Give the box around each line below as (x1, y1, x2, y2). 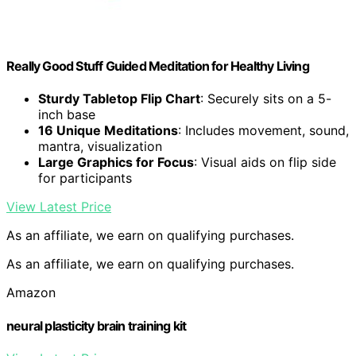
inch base (38, 106, 95, 123)
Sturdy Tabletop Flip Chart (38, 91, 200, 107)
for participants (38, 170, 132, 187)
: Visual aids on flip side (194, 154, 336, 171)
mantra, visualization (38, 138, 162, 155)
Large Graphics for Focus (38, 154, 194, 171)
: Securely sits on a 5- (200, 91, 331, 107)
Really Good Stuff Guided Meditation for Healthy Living (6, 58, 309, 75)
